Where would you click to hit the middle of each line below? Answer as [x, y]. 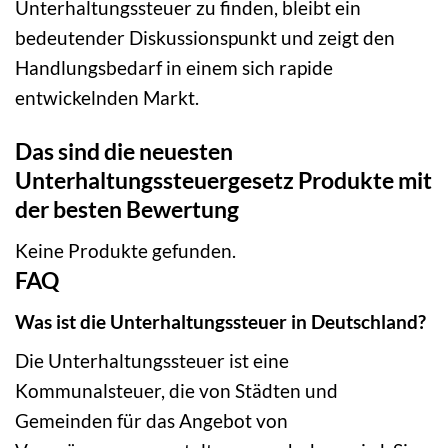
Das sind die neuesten [124, 151]
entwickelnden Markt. [107, 97]
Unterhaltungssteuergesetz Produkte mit [223, 180]
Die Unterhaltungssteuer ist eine [152, 361]
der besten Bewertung [127, 209]
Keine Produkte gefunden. [125, 250]
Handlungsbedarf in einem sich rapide [174, 67]
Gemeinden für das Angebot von [151, 421]
